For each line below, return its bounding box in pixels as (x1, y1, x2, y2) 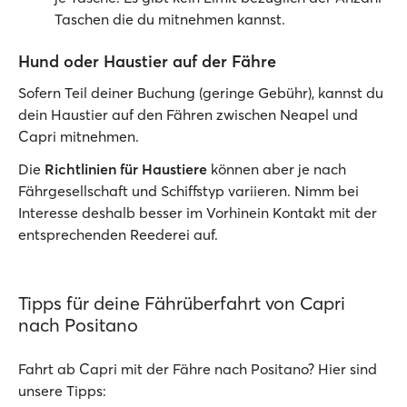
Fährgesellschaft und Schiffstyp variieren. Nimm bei (18, 182, 359, 200)
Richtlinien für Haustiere (45, 160, 207, 178)
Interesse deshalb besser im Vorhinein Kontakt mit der (18, 203, 377, 222)
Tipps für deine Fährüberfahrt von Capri (18, 292, 345, 314)
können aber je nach (207, 160, 346, 178)
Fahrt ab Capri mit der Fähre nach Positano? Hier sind (18, 360, 377, 378)
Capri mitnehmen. (18, 127, 139, 145)
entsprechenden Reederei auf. (18, 225, 218, 243)
